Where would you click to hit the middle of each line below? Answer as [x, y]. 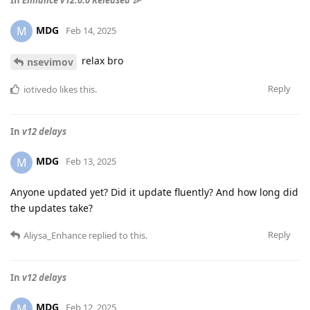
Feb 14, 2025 [91, 30]
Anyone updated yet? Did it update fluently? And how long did [154, 192]
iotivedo [40, 89]
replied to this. [117, 235]
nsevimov [50, 62]
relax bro [101, 60]
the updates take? [52, 208]
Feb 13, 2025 [91, 162]
